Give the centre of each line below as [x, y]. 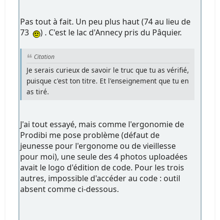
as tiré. [38, 91]
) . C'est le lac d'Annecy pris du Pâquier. [111, 33]
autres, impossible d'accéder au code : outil [100, 178]
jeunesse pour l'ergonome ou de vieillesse [98, 146]
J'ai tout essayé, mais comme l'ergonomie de [102, 124]
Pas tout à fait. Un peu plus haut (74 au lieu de [106, 22]
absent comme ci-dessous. [70, 189]
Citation [44, 57]
